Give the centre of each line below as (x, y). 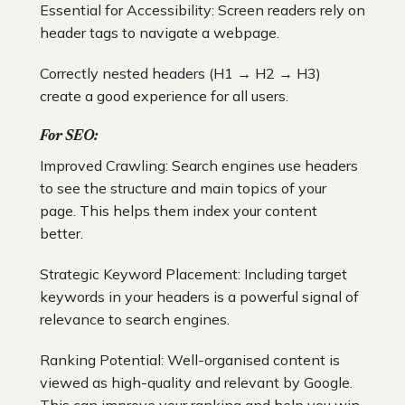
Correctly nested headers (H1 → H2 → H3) (180, 73)
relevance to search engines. (135, 319)
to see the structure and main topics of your (183, 188)
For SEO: (69, 136)
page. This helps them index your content (179, 210)
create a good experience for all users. (164, 95)
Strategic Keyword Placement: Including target (193, 273)
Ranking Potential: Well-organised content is (190, 359)
